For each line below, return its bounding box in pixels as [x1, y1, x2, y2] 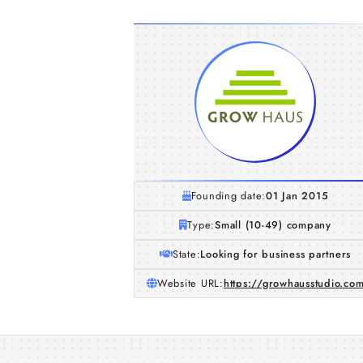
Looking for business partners [200, 246, 352, 262]
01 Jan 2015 [266, 188, 329, 203]
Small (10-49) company [215, 217, 331, 233]
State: [172, 246, 201, 262]
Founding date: [190, 188, 267, 203]
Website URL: [156, 275, 224, 291]
